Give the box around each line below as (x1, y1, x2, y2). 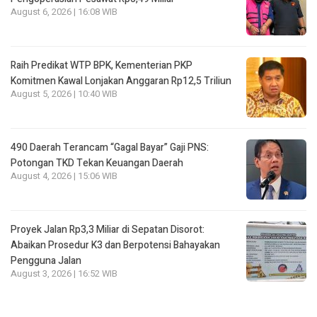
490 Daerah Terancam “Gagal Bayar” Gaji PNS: (11, 140, 209, 156)
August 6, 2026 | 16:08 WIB (11, 6, 117, 19)
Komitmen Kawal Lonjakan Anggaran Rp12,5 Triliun (11, 74, 231, 89)
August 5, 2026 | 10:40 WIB (11, 88, 117, 101)
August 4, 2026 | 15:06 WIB (11, 170, 117, 183)
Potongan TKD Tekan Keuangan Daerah (11, 156, 183, 171)
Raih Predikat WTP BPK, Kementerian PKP (11, 58, 192, 74)
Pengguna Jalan (11, 253, 81, 269)
